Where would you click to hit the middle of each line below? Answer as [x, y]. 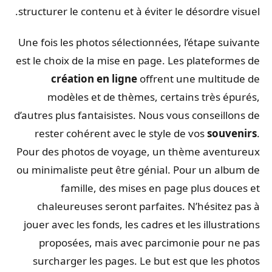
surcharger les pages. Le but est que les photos [149, 261]
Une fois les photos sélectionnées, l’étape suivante [142, 42]
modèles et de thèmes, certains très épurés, [157, 97]
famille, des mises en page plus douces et [163, 188]
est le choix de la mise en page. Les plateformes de [141, 61]
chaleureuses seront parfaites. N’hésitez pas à [151, 206]
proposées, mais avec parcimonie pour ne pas [152, 243]
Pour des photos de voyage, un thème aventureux [141, 152]
